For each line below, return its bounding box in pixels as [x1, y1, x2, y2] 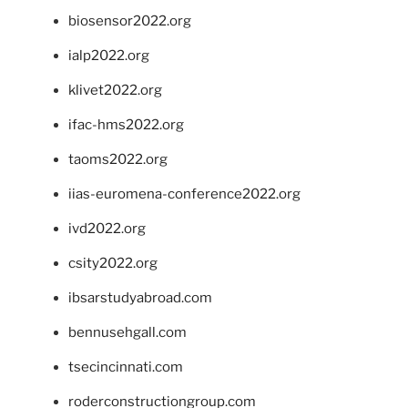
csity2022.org [68, 255, 158, 272]
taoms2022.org [68, 151, 168, 168]
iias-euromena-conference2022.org [68, 186, 301, 203]
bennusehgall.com [68, 324, 187, 342]
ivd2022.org [68, 220, 146, 238]
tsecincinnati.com [68, 359, 183, 376]
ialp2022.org [68, 47, 149, 65]
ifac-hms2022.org [68, 117, 184, 134]
